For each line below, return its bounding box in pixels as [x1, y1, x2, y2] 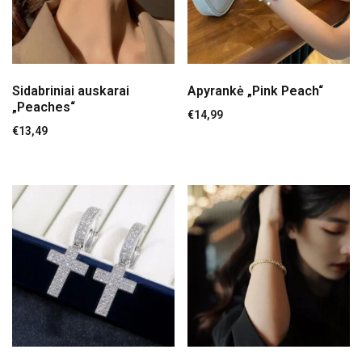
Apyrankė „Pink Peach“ [187, 82, 324, 99]
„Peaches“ [12, 99, 75, 115]
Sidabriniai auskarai [12, 82, 129, 99]
